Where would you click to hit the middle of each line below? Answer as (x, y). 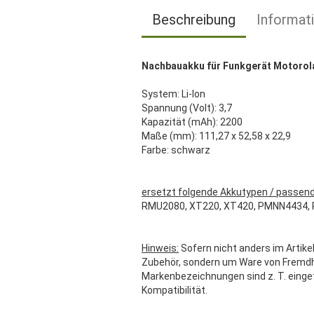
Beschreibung (194, 20)
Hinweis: (160, 248)
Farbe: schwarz (176, 150)
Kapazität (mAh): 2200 (192, 122)
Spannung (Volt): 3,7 (187, 108)
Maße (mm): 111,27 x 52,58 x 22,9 (216, 136)
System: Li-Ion (173, 94)
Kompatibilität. (175, 290)
